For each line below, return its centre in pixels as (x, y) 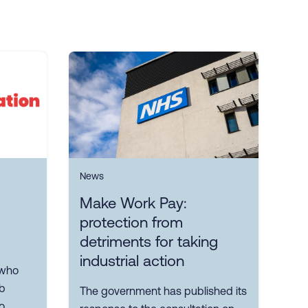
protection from (131, 223)
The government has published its (163, 291)
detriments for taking (149, 242)
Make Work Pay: (133, 203)
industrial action (132, 261)
